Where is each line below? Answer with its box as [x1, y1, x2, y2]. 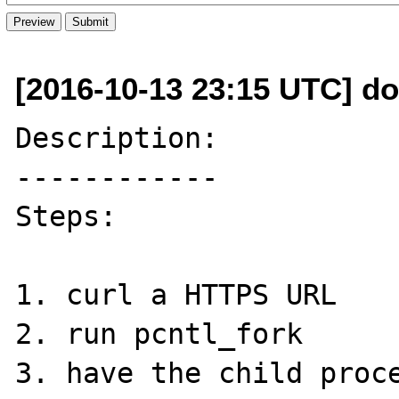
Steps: [15, 199, 134, 232]
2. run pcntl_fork [15, 317, 304, 350]
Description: [15, 121, 219, 154]
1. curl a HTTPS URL [15, 278, 338, 311]
